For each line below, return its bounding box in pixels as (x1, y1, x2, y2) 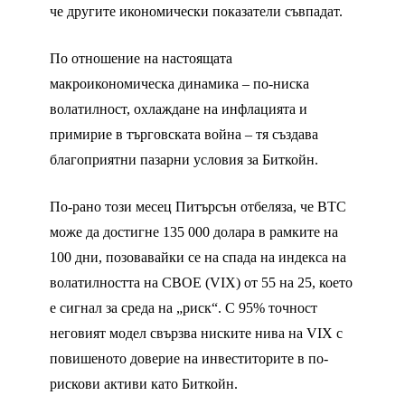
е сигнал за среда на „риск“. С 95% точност (50, 299, 317, 316)
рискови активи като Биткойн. (50, 375, 238, 391)
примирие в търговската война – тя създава (50, 126, 318, 142)
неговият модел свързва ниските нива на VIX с (50, 325, 343, 341)
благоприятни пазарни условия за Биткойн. (50, 151, 318, 167)
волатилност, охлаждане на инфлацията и (50, 100, 307, 117)
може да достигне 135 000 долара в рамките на (50, 223, 338, 240)
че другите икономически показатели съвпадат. (50, 3, 343, 19)
